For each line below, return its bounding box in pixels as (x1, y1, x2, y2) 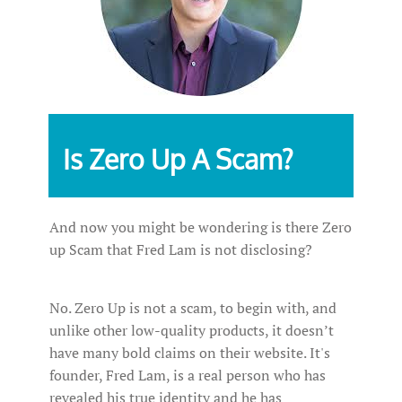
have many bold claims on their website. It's (49, 343, 330, 363)
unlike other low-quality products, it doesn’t (49, 320, 334, 341)
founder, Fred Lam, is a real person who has (49, 365, 326, 386)
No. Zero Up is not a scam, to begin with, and (49, 298, 336, 319)
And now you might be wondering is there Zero (49, 217, 352, 238)
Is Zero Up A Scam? (63, 142, 293, 177)
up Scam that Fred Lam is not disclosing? (49, 240, 312, 260)
